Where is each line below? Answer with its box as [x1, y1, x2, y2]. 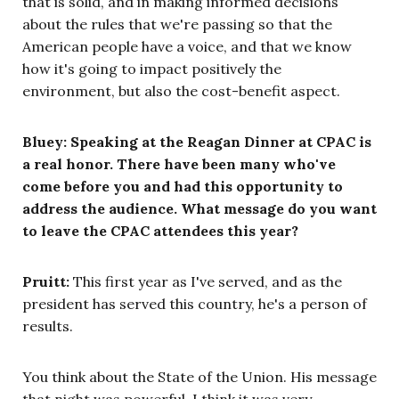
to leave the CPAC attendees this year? [22, 221, 298, 240]
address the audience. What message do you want [22, 199, 377, 217]
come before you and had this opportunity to [22, 176, 343, 195]
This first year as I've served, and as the [69, 272, 342, 290]
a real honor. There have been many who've [22, 154, 336, 173]
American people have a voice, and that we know [22, 37, 352, 55]
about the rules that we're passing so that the [22, 14, 332, 33]
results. [22, 316, 73, 335]
